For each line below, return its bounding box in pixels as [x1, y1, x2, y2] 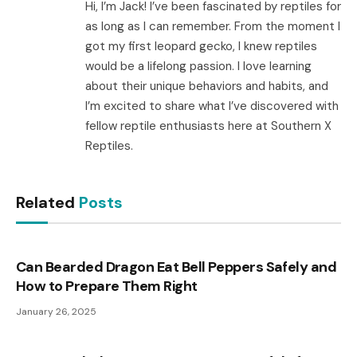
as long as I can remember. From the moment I [85, 18, 340, 34]
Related [16, 191, 79, 213]
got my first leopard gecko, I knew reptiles [85, 37, 317, 54]
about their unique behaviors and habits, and [85, 77, 328, 94]
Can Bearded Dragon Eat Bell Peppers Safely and [16, 257, 337, 277]
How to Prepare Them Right [16, 276, 198, 296]
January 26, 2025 [16, 304, 96, 318]
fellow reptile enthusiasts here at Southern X [85, 117, 331, 134]
